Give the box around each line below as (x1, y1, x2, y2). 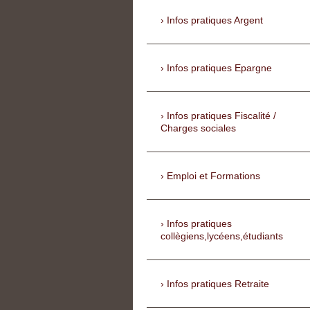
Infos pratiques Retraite (167, 278, 269, 290)
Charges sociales (161, 122, 236, 134)
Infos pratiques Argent (167, 15, 263, 26)
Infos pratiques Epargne (167, 62, 272, 74)
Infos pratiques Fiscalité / (167, 110, 276, 122)
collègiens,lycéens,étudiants (161, 230, 283, 242)
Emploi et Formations (167, 170, 260, 182)
